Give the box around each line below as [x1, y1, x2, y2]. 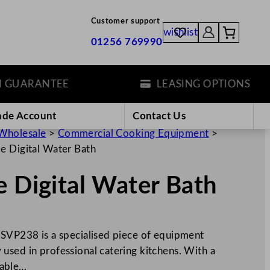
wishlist [163, 27, 198, 38]
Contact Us [133, 110, 186, 121]
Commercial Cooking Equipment [57, 128, 209, 139]
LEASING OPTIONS [129, 78, 224, 89]
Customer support [90, 17, 160, 25]
